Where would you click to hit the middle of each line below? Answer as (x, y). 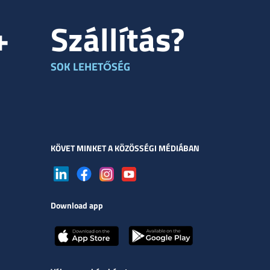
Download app (77, 206)
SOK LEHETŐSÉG (90, 67)
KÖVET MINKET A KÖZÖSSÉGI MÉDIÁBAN (125, 149)
